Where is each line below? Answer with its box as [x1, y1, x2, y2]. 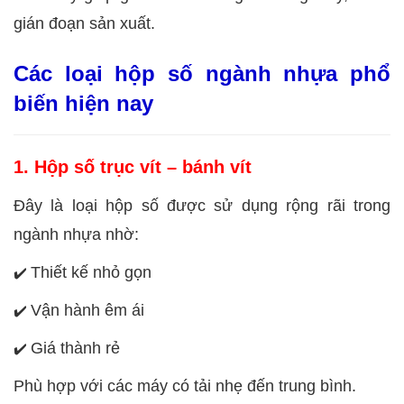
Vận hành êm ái [31, 300, 144, 319]
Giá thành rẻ [31, 338, 120, 357]
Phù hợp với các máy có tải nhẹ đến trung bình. [14, 376, 356, 395]
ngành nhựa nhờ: [14, 225, 139, 243]
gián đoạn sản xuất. [14, 14, 155, 32]
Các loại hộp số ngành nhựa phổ [14, 60, 390, 86]
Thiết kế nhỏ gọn [31, 262, 151, 281]
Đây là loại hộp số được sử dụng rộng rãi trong [14, 196, 390, 215]
